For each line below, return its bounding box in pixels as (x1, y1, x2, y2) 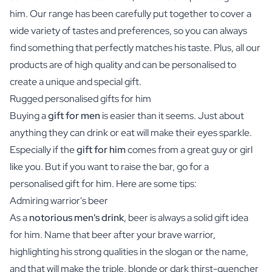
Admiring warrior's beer (10, 194, 108, 207)
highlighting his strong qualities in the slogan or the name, (10, 245, 248, 258)
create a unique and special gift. (10, 75, 141, 88)
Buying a (10, 109, 48, 122)
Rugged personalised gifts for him (10, 92, 151, 105)
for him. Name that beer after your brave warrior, (10, 228, 216, 241)
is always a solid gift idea (148, 211, 248, 224)
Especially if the (10, 143, 76, 156)
